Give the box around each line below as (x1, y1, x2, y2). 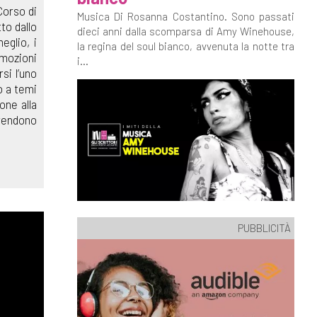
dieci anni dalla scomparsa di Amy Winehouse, (76, 25, 294, 38)
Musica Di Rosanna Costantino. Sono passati (76, 10, 294, 23)
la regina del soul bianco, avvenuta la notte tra (76, 40, 294, 52)
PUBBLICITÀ (238, 221, 291, 234)
